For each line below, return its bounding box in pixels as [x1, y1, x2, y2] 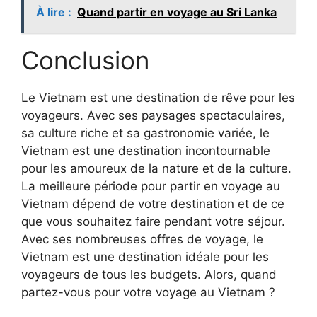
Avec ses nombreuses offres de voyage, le [21, 232, 263, 247]
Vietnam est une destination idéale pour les [21, 250, 269, 265]
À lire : [36, 5, 71, 20]
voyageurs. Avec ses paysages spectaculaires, [21, 108, 285, 123]
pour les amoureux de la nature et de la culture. [21, 161, 292, 176]
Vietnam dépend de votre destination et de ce [21, 197, 284, 212]
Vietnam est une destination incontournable [21, 144, 270, 158]
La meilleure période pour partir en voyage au [21, 179, 280, 194]
